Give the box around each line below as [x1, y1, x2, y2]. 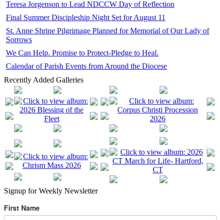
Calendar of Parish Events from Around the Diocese [6, 62, 167, 71]
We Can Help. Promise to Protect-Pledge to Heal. [6, 49, 159, 57]
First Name [4, 203, 40, 213]
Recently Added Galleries [4, 76, 83, 84]
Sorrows [6, 35, 32, 44]
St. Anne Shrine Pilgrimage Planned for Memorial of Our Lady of [6, 27, 209, 35]
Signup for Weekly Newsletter [4, 187, 98, 195]
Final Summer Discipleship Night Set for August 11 [6, 13, 165, 22]
